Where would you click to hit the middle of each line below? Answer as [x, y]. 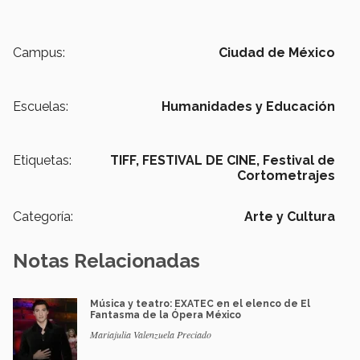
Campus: [39, 52]
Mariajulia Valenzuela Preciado [151, 334]
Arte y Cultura [290, 216]
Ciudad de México [277, 52]
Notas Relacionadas [106, 260]
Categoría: [43, 216]
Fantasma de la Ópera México [166, 315]
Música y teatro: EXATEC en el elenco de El [200, 303]
